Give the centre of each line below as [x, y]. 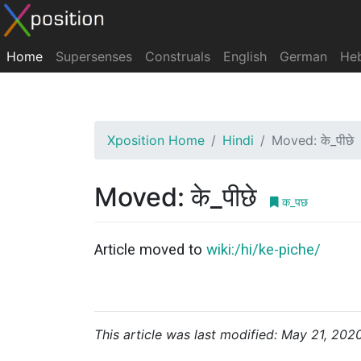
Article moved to [150, 250]
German [303, 56]
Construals [178, 56]
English [245, 56]
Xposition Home [156, 140]
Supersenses [94, 56]
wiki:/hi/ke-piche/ [263, 250]
